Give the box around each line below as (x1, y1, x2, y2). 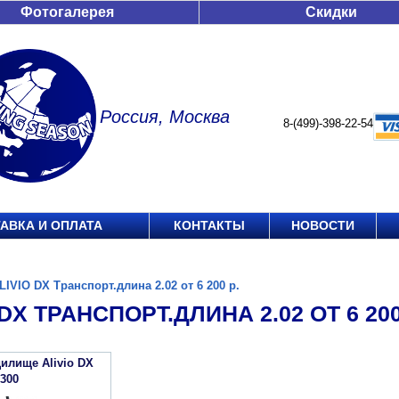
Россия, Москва (100, 107, 230, 126)
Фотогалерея (20, 4, 114, 20)
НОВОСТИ (291, 218, 354, 232)
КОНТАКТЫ (174, 218, 245, 232)
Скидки (305, 4, 357, 20)
